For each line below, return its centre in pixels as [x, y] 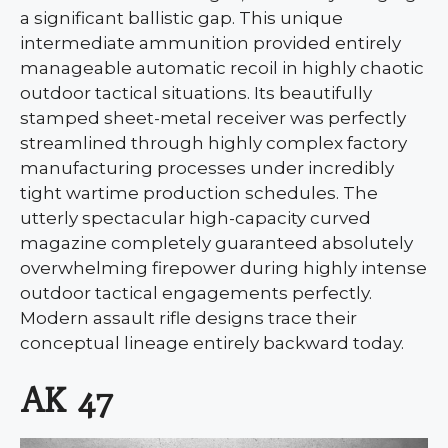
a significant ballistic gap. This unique [181, 18]
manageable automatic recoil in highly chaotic [222, 68]
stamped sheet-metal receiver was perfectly [213, 118]
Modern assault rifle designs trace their [188, 318]
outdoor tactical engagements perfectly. [196, 293]
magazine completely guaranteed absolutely [216, 243]
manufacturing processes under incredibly [207, 168]
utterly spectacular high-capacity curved [195, 218]
